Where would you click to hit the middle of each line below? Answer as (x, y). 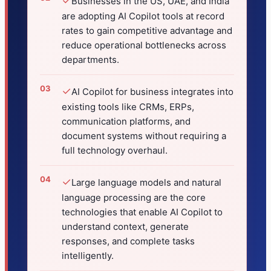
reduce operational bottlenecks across (144, 45)
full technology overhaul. (115, 151)
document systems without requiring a (144, 136)
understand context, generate (125, 227)
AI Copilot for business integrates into (152, 92)
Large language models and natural (146, 183)
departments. (90, 60)
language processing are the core (134, 198)
